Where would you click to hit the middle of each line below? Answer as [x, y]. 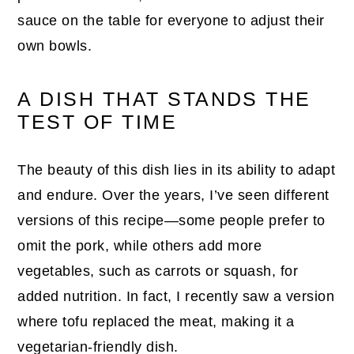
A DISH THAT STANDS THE [164, 99]
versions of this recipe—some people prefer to [171, 220]
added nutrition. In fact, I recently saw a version [176, 296]
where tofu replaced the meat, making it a [156, 321]
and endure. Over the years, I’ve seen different [173, 195]
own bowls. [55, 45]
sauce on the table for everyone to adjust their [171, 20]
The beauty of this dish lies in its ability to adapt [177, 169]
